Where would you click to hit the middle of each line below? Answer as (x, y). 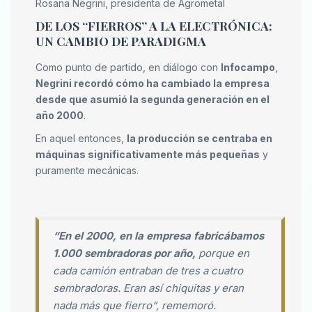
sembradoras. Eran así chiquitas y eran (148, 288)
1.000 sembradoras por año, (124, 253)
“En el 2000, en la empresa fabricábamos (158, 236)
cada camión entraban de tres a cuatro (148, 271)
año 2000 (60, 116)
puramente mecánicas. (87, 171)
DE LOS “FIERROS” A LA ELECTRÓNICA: (154, 26)
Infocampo (248, 68)
